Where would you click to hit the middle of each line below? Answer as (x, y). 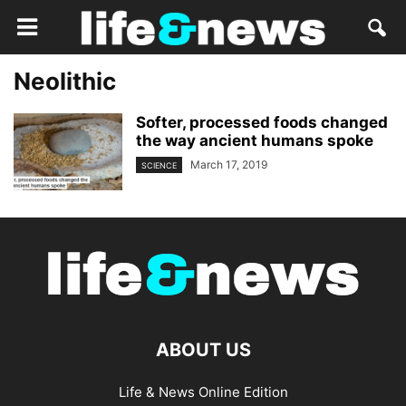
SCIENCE (159, 166)
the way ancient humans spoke (255, 140)
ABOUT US (203, 350)
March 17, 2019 (229, 164)
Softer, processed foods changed (262, 122)
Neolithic (65, 81)
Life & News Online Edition (203, 392)
